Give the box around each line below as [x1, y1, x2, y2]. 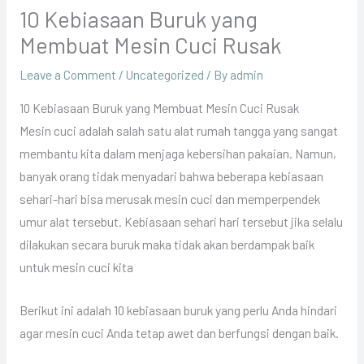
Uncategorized [125, 67, 204, 83]
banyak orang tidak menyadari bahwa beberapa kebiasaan [19, 167, 323, 184]
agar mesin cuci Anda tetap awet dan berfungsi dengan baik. [19, 324, 339, 340]
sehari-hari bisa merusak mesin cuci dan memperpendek [19, 190, 320, 206]
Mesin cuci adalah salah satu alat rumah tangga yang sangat [19, 122, 338, 138]
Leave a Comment [19, 67, 116, 83]
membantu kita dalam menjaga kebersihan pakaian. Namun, [19, 145, 336, 161]
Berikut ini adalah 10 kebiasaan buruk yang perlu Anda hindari [19, 301, 337, 318]
